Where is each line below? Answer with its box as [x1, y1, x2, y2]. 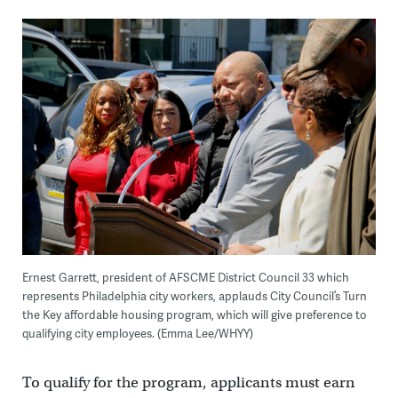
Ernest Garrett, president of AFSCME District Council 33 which [21, 268, 349, 285]
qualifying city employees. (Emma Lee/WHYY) [21, 324, 253, 341]
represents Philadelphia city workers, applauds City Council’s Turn [21, 287, 367, 304]
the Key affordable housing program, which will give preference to [21, 306, 367, 322]
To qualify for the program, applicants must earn [21, 372, 355, 392]
